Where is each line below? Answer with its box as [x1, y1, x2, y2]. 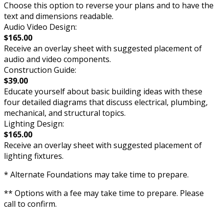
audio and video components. [4, 54, 111, 65]
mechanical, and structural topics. [4, 108, 126, 118]
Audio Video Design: [4, 22, 77, 32]
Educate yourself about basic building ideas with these [4, 86, 202, 97]
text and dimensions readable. [4, 11, 113, 22]
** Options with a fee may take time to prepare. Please [4, 188, 204, 198]
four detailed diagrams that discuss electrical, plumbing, [4, 97, 208, 108]
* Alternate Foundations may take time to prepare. [4, 169, 189, 180]
